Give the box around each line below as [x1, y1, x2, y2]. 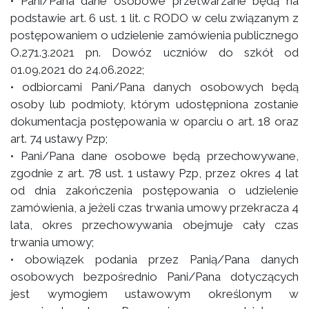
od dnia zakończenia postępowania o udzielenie [10, 183, 299, 197]
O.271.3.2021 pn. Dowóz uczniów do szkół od [10, 46, 299, 59]
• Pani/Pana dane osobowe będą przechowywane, [10, 149, 299, 163]
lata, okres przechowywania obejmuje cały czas [10, 218, 299, 232]
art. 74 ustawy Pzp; [10, 132, 108, 146]
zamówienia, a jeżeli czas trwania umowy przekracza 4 [10, 201, 299, 215]
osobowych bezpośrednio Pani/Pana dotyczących [10, 270, 299, 283]
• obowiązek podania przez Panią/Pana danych [10, 252, 299, 266]
